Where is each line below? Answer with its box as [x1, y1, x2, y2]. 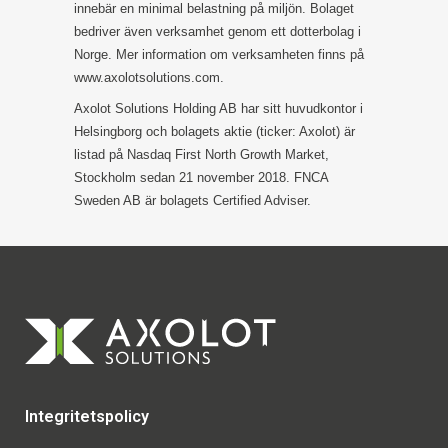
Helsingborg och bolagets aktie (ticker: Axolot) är [74, 124, 355, 140]
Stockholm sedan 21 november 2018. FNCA [74, 170, 328, 186]
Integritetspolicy [25, 407, 149, 427]
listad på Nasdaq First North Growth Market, [74, 147, 329, 163]
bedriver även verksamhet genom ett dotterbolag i [74, 24, 361, 40]
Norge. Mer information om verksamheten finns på [74, 47, 364, 63]
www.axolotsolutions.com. [74, 70, 224, 86]
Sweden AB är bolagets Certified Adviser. [74, 193, 315, 209]
